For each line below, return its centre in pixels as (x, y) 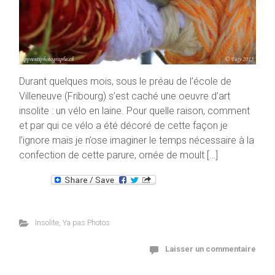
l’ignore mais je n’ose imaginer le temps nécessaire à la (137, 141)
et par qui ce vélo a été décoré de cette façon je (123, 126)
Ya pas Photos (86, 223)
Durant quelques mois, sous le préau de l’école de (125, 82)
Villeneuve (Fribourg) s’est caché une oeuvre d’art (125, 96)
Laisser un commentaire (211, 249)
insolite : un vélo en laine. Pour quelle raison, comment (134, 111)
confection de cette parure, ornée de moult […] (118, 155)
